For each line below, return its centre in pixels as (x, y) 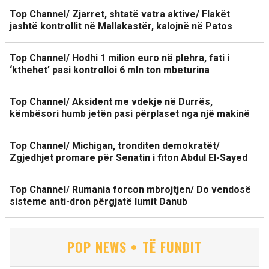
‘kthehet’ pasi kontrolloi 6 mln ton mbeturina (110, 70)
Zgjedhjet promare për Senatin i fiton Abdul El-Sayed (128, 158)
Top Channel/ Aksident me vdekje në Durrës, (111, 102)
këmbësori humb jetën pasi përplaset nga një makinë (130, 114)
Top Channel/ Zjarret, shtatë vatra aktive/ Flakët (120, 14)
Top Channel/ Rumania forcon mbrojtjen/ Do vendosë (130, 189)
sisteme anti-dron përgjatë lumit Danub (98, 201)
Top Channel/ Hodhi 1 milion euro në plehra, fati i (119, 58)
